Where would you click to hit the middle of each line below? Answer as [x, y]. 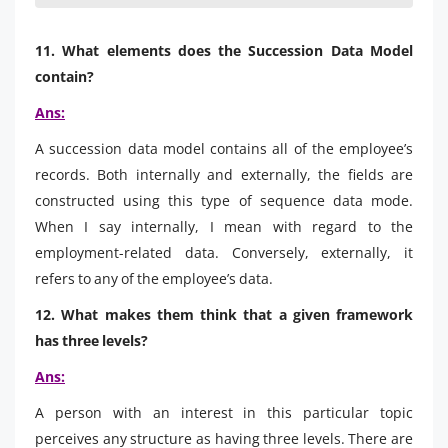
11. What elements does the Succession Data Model [224, 50]
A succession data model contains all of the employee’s [224, 148]
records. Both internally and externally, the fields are [224, 174]
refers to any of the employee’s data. [154, 278]
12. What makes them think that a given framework [224, 314]
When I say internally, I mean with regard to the [224, 226]
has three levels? [91, 340]
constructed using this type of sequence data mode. [224, 200]
